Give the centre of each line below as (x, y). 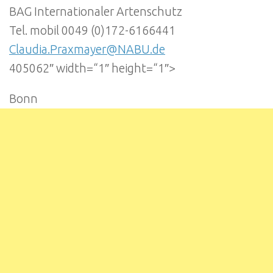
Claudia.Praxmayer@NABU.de (87, 49)
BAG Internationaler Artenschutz (96, 11)
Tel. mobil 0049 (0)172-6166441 (92, 30)
